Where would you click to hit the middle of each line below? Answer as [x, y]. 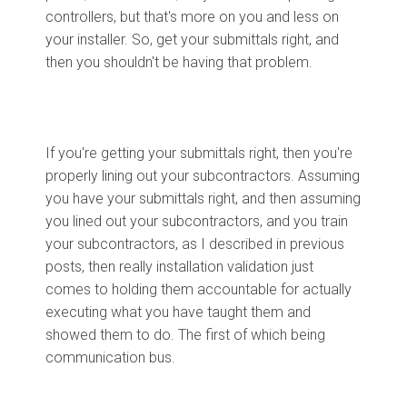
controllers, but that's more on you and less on [192, 16]
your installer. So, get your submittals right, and [192, 39]
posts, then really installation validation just [179, 266]
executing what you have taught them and [178, 312]
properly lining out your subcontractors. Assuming [203, 175]
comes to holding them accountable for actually [199, 289]
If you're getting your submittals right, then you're [199, 153]
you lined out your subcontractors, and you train [197, 221]
